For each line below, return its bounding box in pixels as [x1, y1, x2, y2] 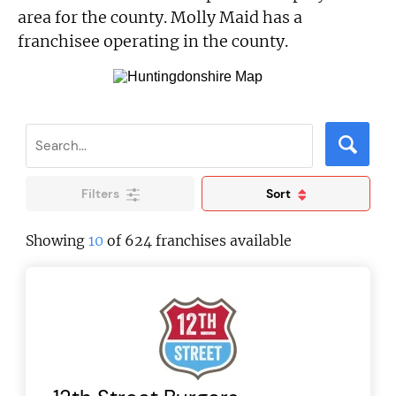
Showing [26, 232, 89, 249]
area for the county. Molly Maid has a [18, 7, 303, 27]
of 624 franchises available [103, 232, 293, 249]
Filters [80, 185, 122, 202]
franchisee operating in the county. [18, 31, 289, 51]
